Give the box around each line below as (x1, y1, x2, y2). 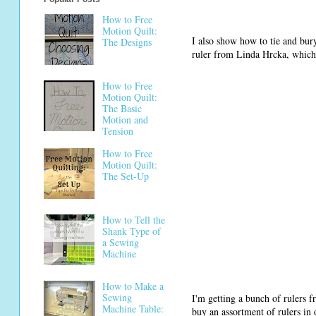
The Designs (102, 35, 152, 49)
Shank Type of (102, 224, 161, 238)
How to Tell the (102, 213, 165, 227)
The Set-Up (102, 169, 149, 183)
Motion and (102, 112, 148, 126)
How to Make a (102, 279, 164, 293)
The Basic (102, 101, 142, 115)
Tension (102, 123, 133, 138)
